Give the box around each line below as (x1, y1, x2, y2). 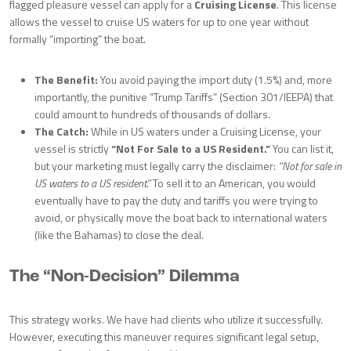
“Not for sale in (278, 157, 342, 174)
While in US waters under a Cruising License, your (89, 123, 321, 139)
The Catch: (34, 123, 89, 139)
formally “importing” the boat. (9, 31, 146, 47)
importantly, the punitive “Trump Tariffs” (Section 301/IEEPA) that (34, 89, 333, 105)
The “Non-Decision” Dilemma (9, 268, 239, 286)
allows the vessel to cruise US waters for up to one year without (9, 13, 309, 30)
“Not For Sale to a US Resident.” (111, 140, 270, 157)
